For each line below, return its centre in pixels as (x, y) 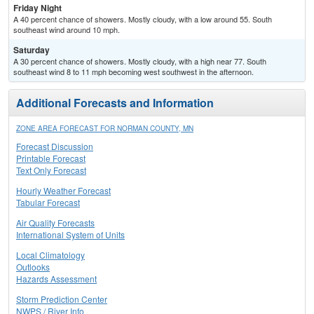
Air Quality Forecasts (55, 223)
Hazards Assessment (56, 279)
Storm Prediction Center (62, 299)
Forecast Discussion (55, 146)
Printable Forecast (51, 158)
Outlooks (33, 267)
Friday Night (37, 8)
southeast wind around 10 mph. (67, 30)
